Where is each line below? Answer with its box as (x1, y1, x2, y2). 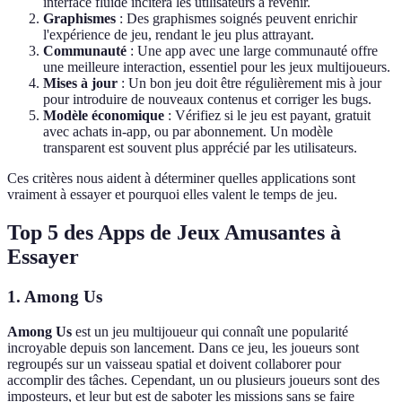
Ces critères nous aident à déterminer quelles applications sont (7, 170, 355, 187)
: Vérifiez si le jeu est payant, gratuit (164, 108, 371, 124)
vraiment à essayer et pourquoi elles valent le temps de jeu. (7, 187, 337, 203)
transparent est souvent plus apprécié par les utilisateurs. (43, 140, 357, 156)
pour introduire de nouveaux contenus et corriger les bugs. (43, 92, 371, 108)
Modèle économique (43, 108, 164, 124)
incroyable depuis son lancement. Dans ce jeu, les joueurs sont (7, 339, 359, 355)
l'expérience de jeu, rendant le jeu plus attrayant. (43, 27, 314, 43)
